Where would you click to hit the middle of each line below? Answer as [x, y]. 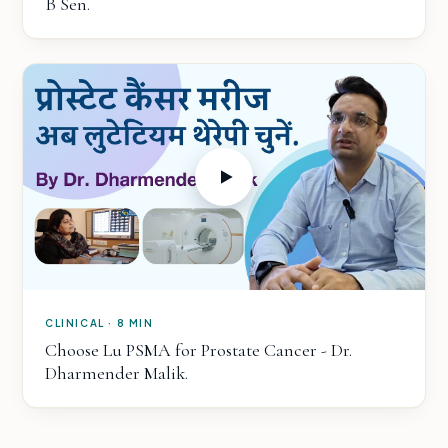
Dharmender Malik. [116, 372]
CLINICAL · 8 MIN [99, 322]
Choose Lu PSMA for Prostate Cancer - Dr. [198, 349]
